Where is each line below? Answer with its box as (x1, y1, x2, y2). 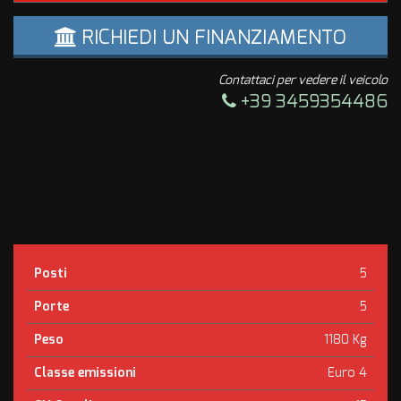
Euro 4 (328, 364, 367, 381)
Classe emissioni (34, 364, 136, 381)
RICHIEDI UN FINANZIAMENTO (77, 24, 346, 50)
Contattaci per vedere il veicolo (218, 72, 388, 89)
